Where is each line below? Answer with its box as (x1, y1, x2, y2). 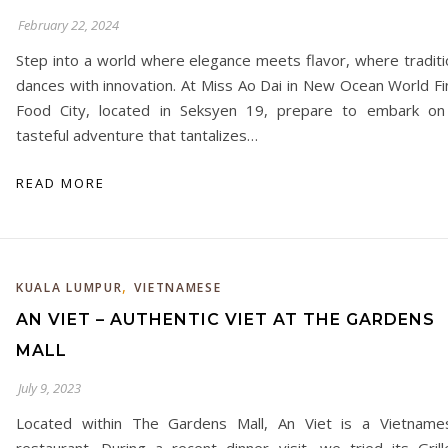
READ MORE (16, 174, 105, 192)
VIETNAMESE (134, 279, 222, 296)
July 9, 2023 (18, 379, 81, 397)
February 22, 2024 (18, 16, 119, 34)
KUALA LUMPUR (16, 279, 123, 296)
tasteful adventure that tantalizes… (16, 125, 258, 145)
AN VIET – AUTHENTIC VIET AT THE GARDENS (16, 310, 435, 329)
